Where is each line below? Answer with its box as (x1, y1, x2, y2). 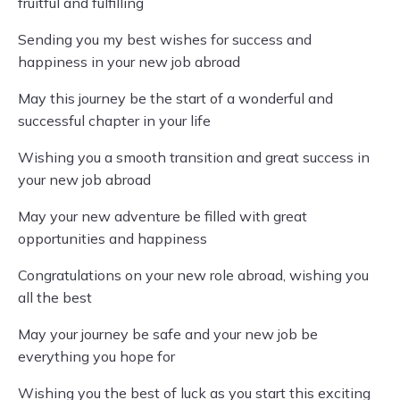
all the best (18, 288, 92, 306)
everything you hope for (18, 347, 175, 365)
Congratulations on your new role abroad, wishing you (18, 266, 369, 284)
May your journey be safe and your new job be (18, 325, 318, 343)
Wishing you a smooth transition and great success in (18, 148, 370, 166)
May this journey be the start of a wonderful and (18, 89, 333, 107)
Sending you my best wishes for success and (18, 30, 312, 48)
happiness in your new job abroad (18, 53, 240, 71)
